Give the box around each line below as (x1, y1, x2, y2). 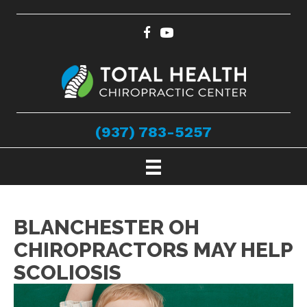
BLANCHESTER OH (14, 215, 199, 240)
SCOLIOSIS (14, 260, 121, 285)
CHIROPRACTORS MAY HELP (14, 238, 293, 262)
